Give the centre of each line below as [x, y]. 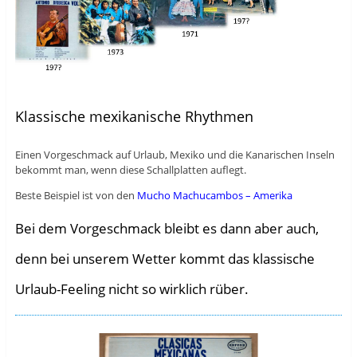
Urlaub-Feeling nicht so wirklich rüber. [131, 288]
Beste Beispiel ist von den [76, 195]
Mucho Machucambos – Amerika [214, 195]
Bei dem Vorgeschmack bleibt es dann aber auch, [167, 228]
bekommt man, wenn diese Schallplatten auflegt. [130, 169]
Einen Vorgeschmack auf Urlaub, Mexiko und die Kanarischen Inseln [175, 154]
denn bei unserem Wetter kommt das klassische [165, 258]
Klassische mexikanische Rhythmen [134, 116]
